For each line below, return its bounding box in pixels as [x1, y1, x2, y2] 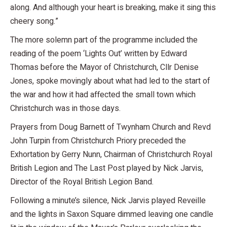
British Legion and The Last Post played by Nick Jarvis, [10, 162, 203, 174]
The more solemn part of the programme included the [10, 33, 198, 46]
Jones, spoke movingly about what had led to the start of [10, 74, 210, 87]
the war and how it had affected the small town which [10, 88, 196, 101]
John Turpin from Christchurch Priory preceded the [10, 134, 186, 147]
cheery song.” [10, 15, 58, 27]
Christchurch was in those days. [10, 102, 121, 115]
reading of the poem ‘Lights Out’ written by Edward [10, 47, 187, 60]
